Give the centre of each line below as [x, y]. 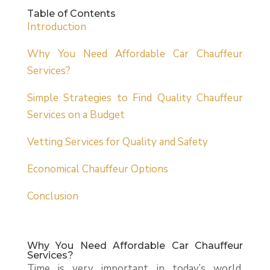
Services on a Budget [76, 115]
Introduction [56, 27]
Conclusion [52, 196]
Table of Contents [71, 14]
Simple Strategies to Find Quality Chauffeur [135, 98]
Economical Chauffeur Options [97, 169]
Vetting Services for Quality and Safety [117, 142]
